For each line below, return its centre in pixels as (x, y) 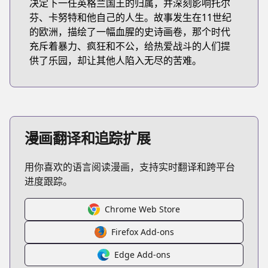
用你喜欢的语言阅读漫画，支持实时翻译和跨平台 (130, 167)
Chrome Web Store (142, 209)
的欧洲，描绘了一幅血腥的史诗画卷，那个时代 (130, 32)
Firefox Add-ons (142, 232)
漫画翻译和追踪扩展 (88, 138)
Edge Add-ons (142, 255)
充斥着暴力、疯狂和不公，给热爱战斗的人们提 (130, 46)
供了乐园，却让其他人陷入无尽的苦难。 (115, 60)
